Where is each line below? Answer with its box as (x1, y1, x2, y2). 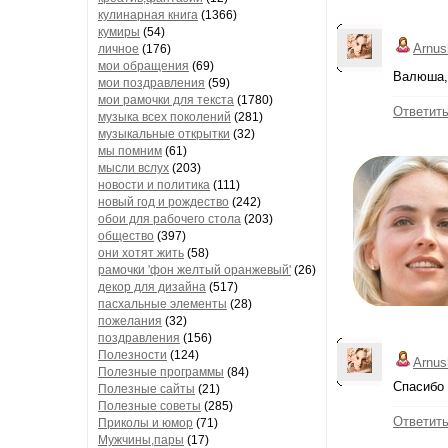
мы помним (98, 144, 162, 158)
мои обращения (98, 59, 189, 73)
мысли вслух (98, 161, 169, 175)
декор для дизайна (98, 280, 206, 294)
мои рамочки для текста (98, 93, 234, 107)
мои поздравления (98, 76, 205, 90)
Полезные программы (98, 365, 224, 379)
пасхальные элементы (98, 297, 227, 311)
